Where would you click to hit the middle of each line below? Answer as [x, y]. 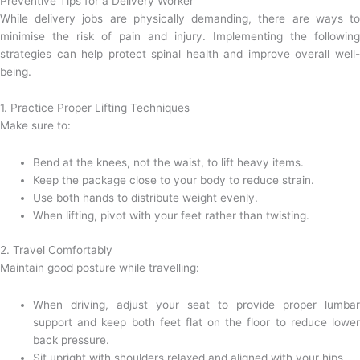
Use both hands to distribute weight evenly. [146, 198]
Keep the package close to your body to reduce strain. [174, 180]
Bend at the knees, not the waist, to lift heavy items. [169, 163]
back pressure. [72, 340]
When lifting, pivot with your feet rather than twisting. [172, 216]
